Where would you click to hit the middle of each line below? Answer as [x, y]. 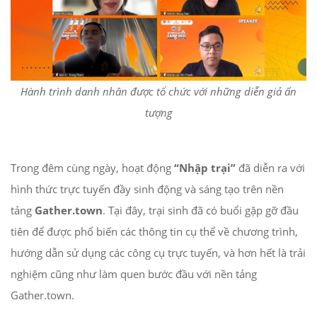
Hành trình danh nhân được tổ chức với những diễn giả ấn [158, 91]
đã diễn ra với [270, 167]
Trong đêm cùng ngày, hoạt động [92, 167]
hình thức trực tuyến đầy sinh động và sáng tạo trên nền [147, 189]
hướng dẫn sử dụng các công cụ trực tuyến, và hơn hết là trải [158, 252]
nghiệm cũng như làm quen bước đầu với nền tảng [134, 273]
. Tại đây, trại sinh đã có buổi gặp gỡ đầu [201, 210]
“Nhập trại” [205, 167]
